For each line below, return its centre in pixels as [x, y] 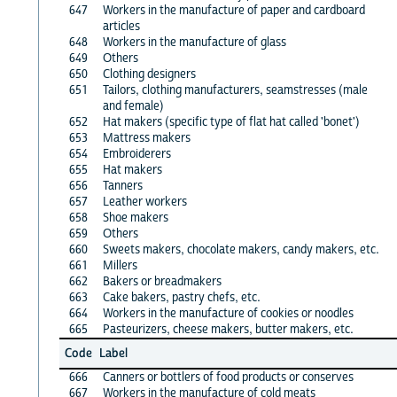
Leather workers [144, 202]
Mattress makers [146, 138]
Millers [120, 265]
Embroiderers [136, 154]
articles [121, 26]
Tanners [122, 186]
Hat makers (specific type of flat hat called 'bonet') [231, 122]
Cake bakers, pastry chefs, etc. [181, 297]
